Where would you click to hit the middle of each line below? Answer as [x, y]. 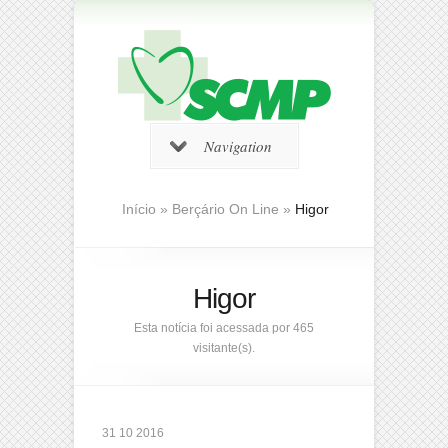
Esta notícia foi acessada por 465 [224, 328]
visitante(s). [224, 348]
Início [139, 209]
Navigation [237, 146]
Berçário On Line [225, 209]
